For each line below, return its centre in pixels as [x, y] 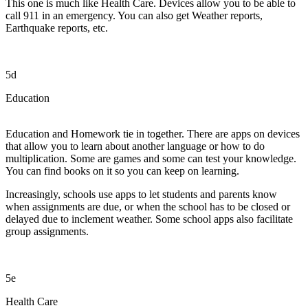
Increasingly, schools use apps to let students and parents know [141, 194]
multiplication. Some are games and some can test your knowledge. [151, 158]
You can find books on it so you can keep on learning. [122, 170]
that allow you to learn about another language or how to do [135, 146]
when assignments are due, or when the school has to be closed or [148, 206]
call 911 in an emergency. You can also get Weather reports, [134, 15]
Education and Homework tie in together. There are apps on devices [153, 133]
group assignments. [47, 231]
